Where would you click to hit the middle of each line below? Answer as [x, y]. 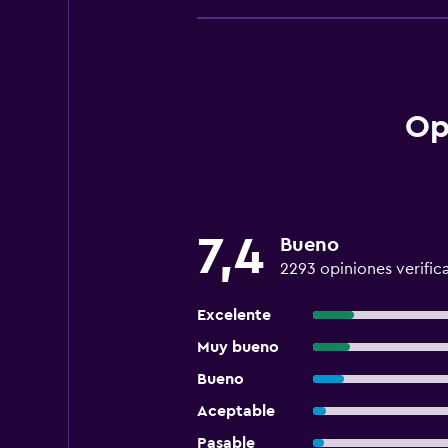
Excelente [233, 315]
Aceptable [235, 411]
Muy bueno [237, 347]
